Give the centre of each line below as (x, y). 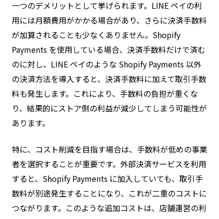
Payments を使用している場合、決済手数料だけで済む (109, 50)
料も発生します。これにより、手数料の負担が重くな (105, 94)
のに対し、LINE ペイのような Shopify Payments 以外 (107, 64)
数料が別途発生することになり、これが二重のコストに (109, 193)
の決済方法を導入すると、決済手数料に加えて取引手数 (109, 79)
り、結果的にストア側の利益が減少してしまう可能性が (109, 108)
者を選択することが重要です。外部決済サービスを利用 (109, 164)
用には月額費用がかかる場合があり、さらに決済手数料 (109, 20)
